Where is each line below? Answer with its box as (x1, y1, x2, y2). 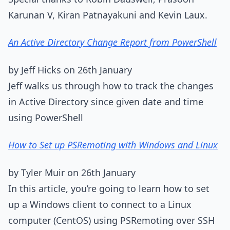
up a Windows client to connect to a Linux (8, 198, 191, 210)
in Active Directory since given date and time (8, 95, 203, 108)
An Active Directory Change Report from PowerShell (8, 36, 217, 48)
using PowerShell (8, 111, 83, 124)
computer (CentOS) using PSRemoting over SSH (8, 214, 215, 226)
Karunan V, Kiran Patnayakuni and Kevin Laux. (8, 8, 207, 21)
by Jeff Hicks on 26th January (8, 63, 132, 76)
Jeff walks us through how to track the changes (8, 79, 214, 92)
